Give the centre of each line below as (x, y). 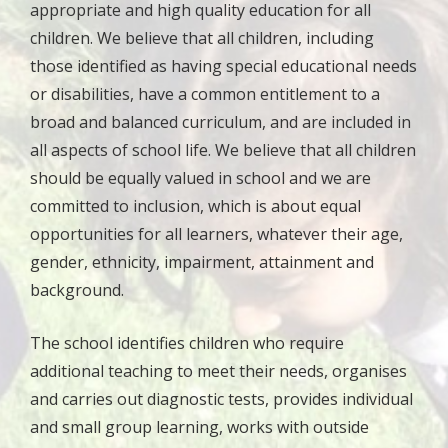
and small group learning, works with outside (199, 427)
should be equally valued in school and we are (200, 178)
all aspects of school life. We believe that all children (223, 150)
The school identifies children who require (187, 343)
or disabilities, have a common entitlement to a (205, 94)
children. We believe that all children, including (202, 38)
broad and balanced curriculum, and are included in (220, 122)
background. (77, 290)
